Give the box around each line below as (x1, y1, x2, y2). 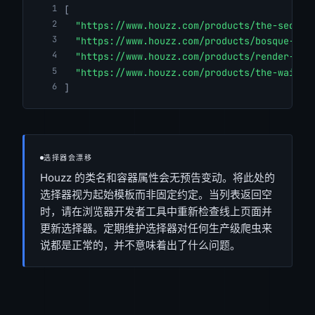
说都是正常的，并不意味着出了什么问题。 (40, 238, 240, 252)
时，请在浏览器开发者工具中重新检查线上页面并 (40, 204, 272, 218)
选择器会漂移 (44, 153, 93, 162)
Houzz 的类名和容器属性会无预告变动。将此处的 (40, 170, 275, 184)
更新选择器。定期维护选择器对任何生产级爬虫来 (40, 221, 272, 235)
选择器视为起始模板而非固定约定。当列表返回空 (40, 187, 272, 201)
